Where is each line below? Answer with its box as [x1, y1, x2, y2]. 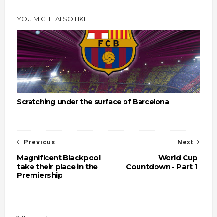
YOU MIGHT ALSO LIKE [16, 15, 88, 23]
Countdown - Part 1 [126, 162, 198, 171]
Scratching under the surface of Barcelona [16, 97, 169, 106]
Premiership [16, 170, 63, 180]
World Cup [158, 153, 198, 162]
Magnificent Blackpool [16, 153, 101, 162]
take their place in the [16, 162, 98, 171]
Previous [23, 139, 55, 146]
